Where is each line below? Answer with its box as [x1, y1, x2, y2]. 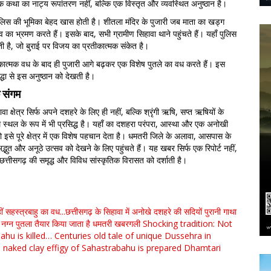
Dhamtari [184, 242, 221, 253]
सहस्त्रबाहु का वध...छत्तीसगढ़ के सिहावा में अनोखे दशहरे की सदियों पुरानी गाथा [5, 206, 237, 217]
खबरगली [114, 218, 140, 229]
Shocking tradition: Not [143, 218, 232, 229]
